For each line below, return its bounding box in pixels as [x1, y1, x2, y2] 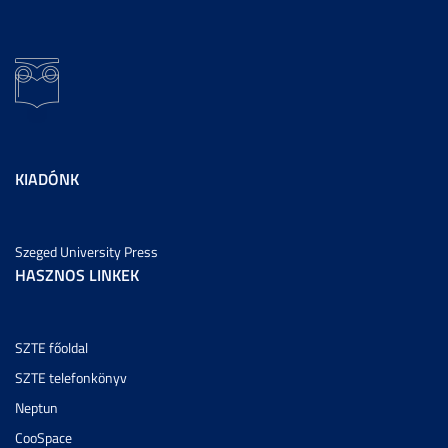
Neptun [15, 397, 58, 417]
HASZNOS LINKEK [15, 262, 139, 286]
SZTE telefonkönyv [15, 367, 127, 387]
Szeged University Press [15, 241, 158, 261]
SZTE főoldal [15, 337, 88, 357]
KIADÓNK [15, 166, 79, 190]
